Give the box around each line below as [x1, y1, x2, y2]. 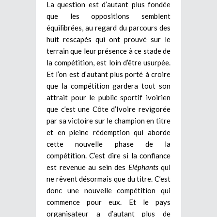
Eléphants [128, 163, 161, 172]
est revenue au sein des [46, 163, 128, 172]
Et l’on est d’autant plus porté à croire [46, 70, 170, 79]
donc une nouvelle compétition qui [46, 186, 170, 195]
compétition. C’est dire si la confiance [46, 151, 170, 160]
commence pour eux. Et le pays [46, 198, 170, 207]
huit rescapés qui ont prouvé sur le [46, 35, 170, 44]
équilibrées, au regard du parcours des [46, 23, 170, 32]
